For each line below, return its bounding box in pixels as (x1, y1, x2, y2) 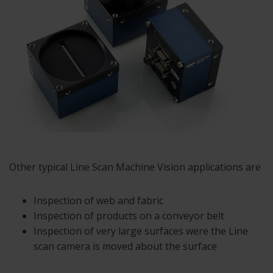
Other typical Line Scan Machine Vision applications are (9, 160, 261, 174)
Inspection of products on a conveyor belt (34, 208, 224, 222)
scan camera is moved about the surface (34, 239, 217, 253)
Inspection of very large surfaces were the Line (34, 224, 248, 238)
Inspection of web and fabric (34, 193, 163, 207)
